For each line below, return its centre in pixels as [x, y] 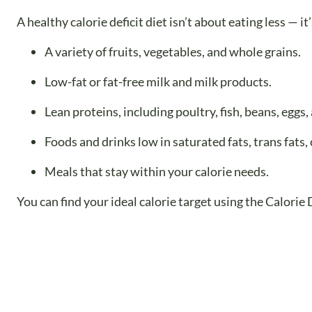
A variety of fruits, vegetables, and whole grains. [173, 51]
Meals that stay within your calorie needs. [157, 171]
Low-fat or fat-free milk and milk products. [158, 81]
